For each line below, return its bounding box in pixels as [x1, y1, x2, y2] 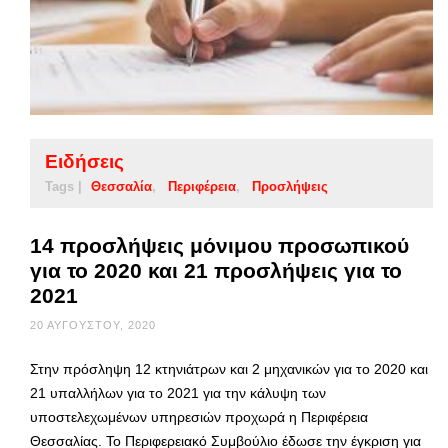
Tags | [45, 178, 82, 194]
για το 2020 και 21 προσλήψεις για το [30, 258, 402, 282]
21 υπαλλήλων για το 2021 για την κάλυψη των [30, 384, 326, 401]
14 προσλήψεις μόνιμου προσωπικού [30, 233, 409, 257]
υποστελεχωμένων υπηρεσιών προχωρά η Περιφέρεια [30, 408, 368, 425]
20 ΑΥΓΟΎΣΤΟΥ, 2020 [30, 318, 156, 331]
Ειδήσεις [45, 150, 124, 172]
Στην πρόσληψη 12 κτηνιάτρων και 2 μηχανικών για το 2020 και [30, 360, 428, 377]
